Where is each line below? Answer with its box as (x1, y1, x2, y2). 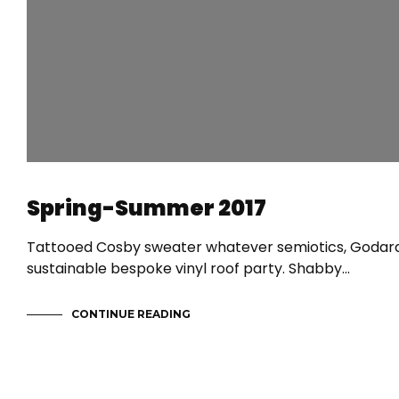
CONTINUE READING (71, 306, 191, 321)
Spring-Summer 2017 (27, 192, 266, 223)
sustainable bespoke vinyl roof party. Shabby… (27, 257, 350, 279)
